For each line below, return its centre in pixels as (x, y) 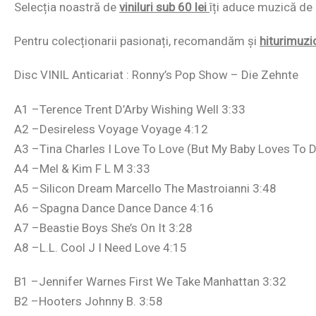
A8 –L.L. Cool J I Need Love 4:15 (101, 247)
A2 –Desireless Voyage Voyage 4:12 (111, 129)
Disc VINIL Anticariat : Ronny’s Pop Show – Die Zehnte (156, 75)
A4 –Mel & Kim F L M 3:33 (82, 168)
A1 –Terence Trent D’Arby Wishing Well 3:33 (130, 109)
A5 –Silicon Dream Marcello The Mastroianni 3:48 (145, 188)
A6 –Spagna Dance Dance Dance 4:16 (114, 208)
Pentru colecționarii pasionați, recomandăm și (137, 41)
